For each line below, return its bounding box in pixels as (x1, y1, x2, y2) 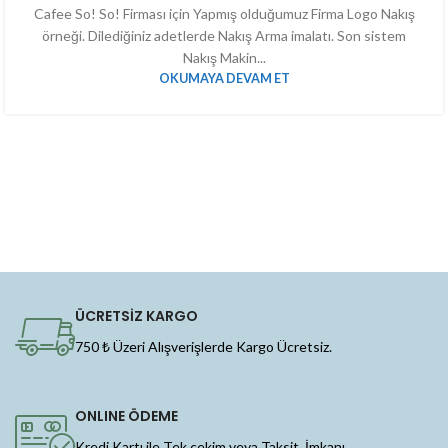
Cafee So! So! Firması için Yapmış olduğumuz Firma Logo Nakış (33, 4, 415, 22)
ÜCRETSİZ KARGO (75, 306, 198, 326)
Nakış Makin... (182, 48, 266, 66)
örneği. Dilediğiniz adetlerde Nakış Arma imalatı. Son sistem (42, 26, 406, 44)
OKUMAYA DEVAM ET (158, 70, 290, 86)
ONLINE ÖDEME (75, 406, 178, 426)
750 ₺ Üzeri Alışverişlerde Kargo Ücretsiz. (75, 338, 332, 355)
